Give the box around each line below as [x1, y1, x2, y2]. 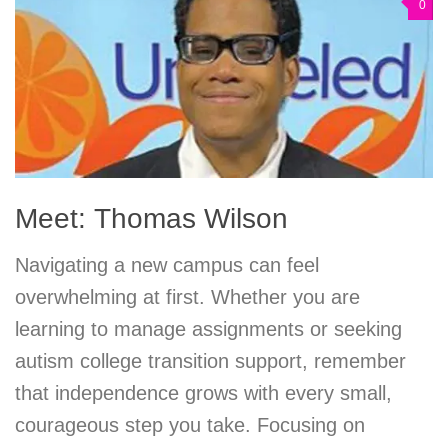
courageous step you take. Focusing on [15, 414, 365, 437]
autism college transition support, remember [15, 350, 406, 373]
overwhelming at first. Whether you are [15, 286, 360, 309]
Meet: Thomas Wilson [15, 203, 288, 235]
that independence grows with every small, [15, 382, 392, 405]
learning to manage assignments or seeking [15, 318, 402, 341]
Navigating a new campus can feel [15, 254, 319, 277]
